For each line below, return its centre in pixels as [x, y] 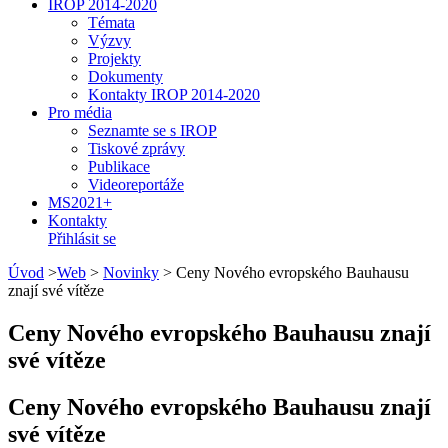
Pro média [80, 112]
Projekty [114, 58]
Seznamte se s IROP [152, 130]
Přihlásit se [82, 238]
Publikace [119, 166]
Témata [111, 22]
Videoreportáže [136, 184]
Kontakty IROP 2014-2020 [174, 94]
